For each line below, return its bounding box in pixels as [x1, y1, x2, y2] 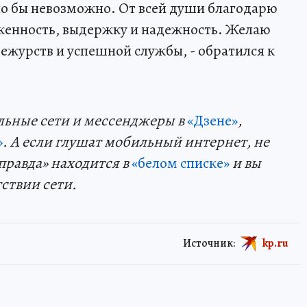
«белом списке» [132, 153, 230, 173]
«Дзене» [187, 110, 238, 131]
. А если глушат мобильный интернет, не [3, 132, 269, 152]
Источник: [183, 235, 235, 251]
